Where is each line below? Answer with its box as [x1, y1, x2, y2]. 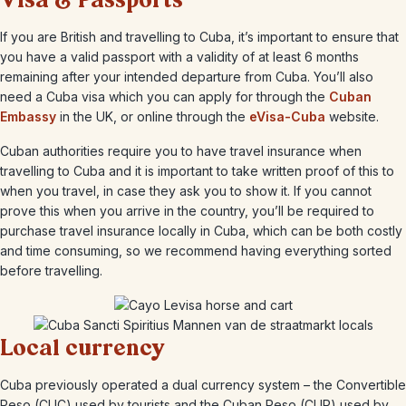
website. [325, 109, 379, 124]
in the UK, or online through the [56, 109, 249, 124]
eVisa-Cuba [249, 109, 325, 124]
